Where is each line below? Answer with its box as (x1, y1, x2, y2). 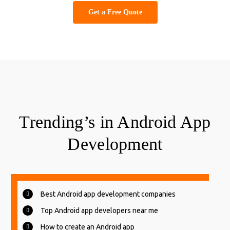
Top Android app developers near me (41, 206, 158, 215)
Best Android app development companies (41, 190, 176, 199)
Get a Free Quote (88, 8, 142, 16)
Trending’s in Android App (19, 112, 211, 132)
